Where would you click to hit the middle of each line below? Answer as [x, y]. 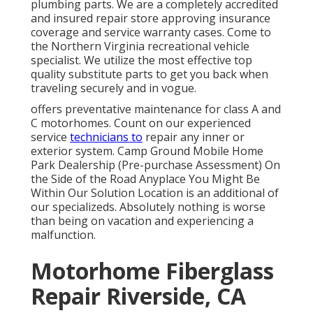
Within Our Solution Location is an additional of [155, 193]
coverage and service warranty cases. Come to [151, 32]
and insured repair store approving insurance [151, 19]
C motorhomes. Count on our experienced [141, 123]
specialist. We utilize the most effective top [141, 60]
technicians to [106, 137]
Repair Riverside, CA [138, 296]
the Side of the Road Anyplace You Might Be [145, 179]
